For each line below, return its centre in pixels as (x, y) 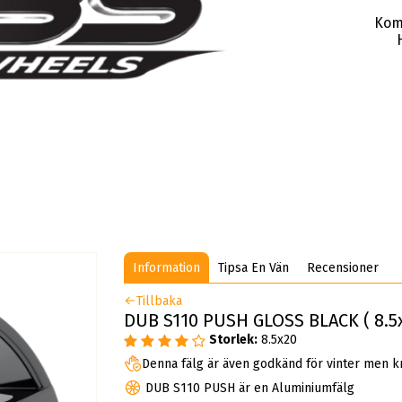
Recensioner (343, 267)
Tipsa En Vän (254, 267)
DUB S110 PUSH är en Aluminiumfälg (249, 389)
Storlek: (234, 340)
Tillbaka (160, 301)
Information (167, 267)
